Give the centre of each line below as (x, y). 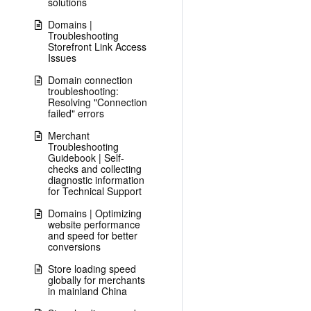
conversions (74, 246)
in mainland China (87, 291)
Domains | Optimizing (95, 213)
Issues (62, 58)
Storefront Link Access (97, 47)
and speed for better (93, 235)
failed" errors (76, 113)
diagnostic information (96, 180)
